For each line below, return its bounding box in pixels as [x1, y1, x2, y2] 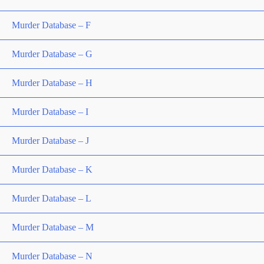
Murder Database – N [12, 251, 93, 261]
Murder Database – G [12, 49, 93, 59]
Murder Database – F [12, 20, 91, 30]
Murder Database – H [12, 78, 93, 88]
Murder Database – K [12, 164, 93, 174]
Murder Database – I [12, 107, 88, 117]
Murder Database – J [12, 136, 89, 146]
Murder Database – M [12, 222, 94, 232]
